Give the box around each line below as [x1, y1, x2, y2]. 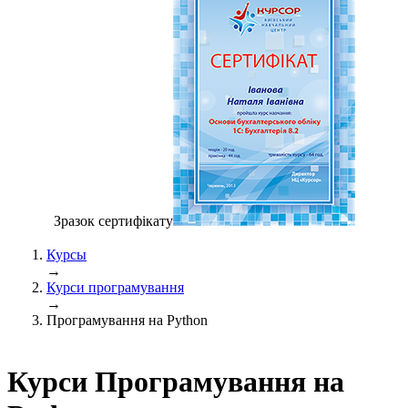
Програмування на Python [46, 311, 208, 328]
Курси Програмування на [7, 365, 344, 399]
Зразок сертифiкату [53, 212, 173, 229]
